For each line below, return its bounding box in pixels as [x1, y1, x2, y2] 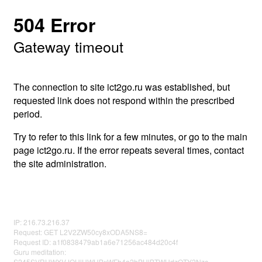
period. [13, 107, 42, 120]
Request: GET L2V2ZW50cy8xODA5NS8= [13, 227, 147, 237]
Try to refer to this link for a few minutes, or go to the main [13, 130, 247, 143]
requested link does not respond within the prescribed [13, 94, 235, 107]
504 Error [13, 11, 95, 38]
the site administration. [13, 157, 106, 170]
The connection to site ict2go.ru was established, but [13, 80, 230, 94]
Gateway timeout [13, 36, 123, 57]
